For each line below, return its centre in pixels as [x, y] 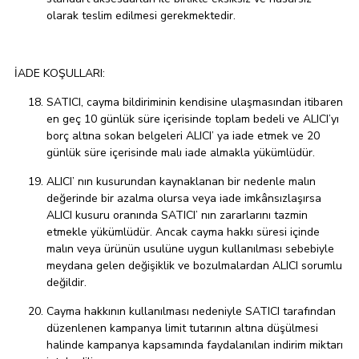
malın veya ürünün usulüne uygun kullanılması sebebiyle [190, 249]
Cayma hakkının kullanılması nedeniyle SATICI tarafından [191, 312]
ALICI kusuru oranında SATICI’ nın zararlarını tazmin [177, 216]
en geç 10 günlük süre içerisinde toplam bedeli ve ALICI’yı [193, 119]
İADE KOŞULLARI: [60, 74]
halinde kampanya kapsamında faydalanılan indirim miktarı [195, 345]
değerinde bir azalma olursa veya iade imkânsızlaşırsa [184, 199]
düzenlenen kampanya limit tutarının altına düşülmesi [182, 329]
